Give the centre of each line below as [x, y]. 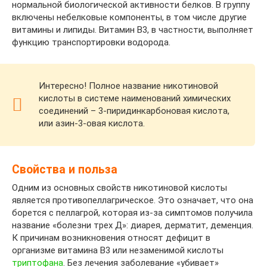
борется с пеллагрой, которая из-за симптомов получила [132, 213]
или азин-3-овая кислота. [92, 124]
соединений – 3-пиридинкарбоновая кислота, [134, 111]
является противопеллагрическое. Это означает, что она [133, 201]
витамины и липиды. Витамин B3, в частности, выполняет [133, 30]
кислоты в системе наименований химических [135, 99]
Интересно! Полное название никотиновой [128, 86]
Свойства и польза [65, 170]
